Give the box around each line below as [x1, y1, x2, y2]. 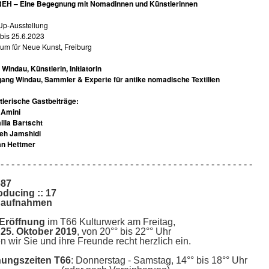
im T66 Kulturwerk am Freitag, [47, 217, 175, 228]
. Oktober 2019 [11, 226, 77, 237]
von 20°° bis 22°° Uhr [82, 226, 171, 237]
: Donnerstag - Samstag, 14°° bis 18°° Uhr [71, 255, 247, 266]
